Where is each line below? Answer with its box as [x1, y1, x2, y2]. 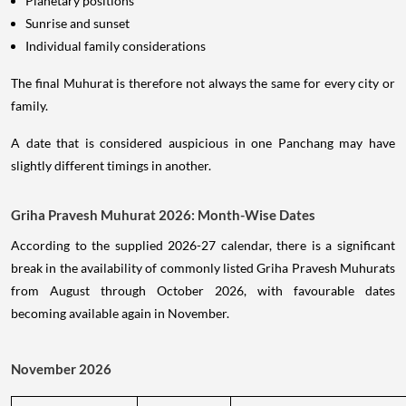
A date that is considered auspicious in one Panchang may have [11, 134, 395, 150]
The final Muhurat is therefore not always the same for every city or [11, 74, 395, 91]
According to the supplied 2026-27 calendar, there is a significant [11, 237, 395, 253]
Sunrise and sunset [25, 14, 130, 31]
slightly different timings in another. [11, 157, 211, 173]
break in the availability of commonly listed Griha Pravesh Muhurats [11, 259, 395, 275]
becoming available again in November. [11, 304, 229, 321]
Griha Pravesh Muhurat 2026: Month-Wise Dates [11, 206, 315, 223]
